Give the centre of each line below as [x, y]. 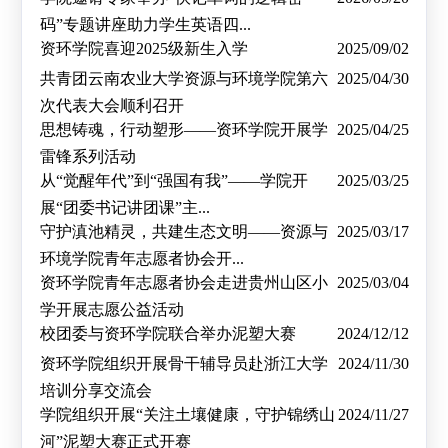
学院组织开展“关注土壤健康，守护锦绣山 [187, 414]
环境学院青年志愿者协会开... [141, 257]
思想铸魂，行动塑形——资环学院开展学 [183, 129]
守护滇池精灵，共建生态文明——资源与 [183, 231]
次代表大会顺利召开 [111, 104]
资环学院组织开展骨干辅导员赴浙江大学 [183, 363]
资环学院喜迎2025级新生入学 [143, 48]
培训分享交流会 [95, 389]
